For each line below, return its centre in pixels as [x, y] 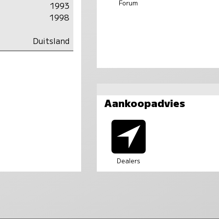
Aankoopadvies [144, 103]
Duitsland [51, 40]
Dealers [128, 161]
